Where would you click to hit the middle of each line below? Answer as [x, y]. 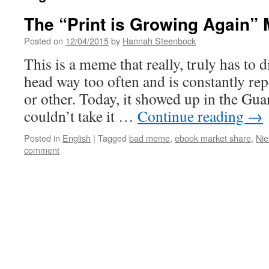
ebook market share [213, 138]
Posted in [42, 138]
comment [42, 150]
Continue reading [192, 116]
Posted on [44, 41]
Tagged [112, 138]
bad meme [150, 138]
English [77, 138]
